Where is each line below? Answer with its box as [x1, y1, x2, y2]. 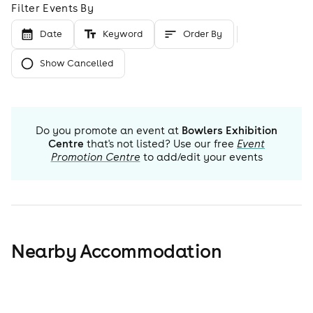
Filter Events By [11, 1, 94, 15]
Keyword [103, 28, 143, 41]
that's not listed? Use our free [84, 137, 234, 151]
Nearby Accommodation [11, 239, 222, 263]
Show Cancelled [40, 57, 113, 70]
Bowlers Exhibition [182, 124, 277, 138]
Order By [183, 28, 222, 41]
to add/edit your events [143, 150, 263, 164]
